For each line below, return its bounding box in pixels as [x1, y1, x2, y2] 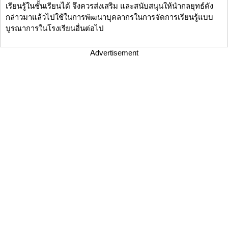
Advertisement [90, 48, 138, 58]
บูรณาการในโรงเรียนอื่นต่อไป [6, 24, 104, 33]
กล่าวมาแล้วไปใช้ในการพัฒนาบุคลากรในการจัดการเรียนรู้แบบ [6, 13, 213, 22]
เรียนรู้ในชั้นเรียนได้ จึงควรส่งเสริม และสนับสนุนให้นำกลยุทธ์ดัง [6, 2, 213, 11]
